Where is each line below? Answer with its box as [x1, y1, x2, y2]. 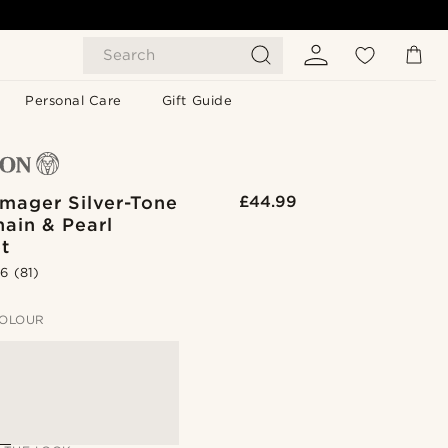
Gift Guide [161, 93, 233, 108]
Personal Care [25, 93, 122, 108]
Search [103, 46, 155, 64]
